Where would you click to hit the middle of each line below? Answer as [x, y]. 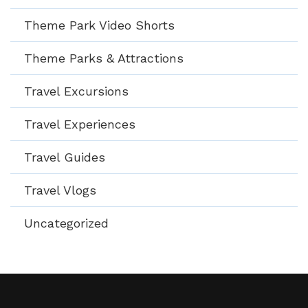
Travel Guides [65, 157]
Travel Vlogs [60, 190]
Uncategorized [66, 223]
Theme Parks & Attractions [104, 58]
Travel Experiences [80, 124]
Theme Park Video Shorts [99, 25]
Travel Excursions [76, 91]
